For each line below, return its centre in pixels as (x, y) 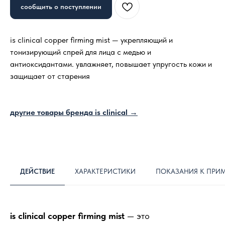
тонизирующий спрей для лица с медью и (81, 52)
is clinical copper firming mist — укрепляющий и (91, 40)
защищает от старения (50, 76)
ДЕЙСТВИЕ (37, 171)
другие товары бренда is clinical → (74, 112)
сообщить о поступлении (61, 6)
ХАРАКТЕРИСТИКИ (105, 171)
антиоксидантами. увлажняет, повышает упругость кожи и (111, 64)
